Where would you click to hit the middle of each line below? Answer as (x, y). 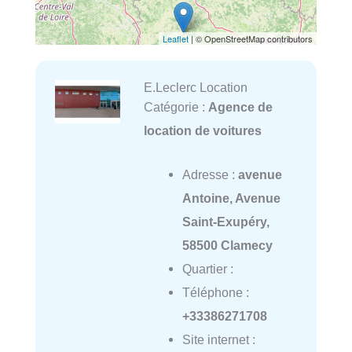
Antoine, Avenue (231, 198)
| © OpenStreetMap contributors (251, 39)
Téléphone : (215, 293)
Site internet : (218, 340)
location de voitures (202, 131)
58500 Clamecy (227, 246)
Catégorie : (176, 107)
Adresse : (210, 175)
